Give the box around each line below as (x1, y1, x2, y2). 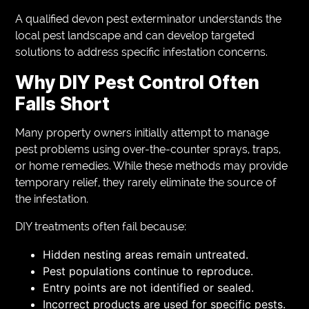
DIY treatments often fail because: (15, 219, 187, 233)
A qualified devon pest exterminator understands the (15, 12, 282, 26)
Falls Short (15, 92, 110, 114)
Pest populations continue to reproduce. (43, 263, 254, 278)
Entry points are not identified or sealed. (43, 280, 255, 295)
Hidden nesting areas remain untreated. (43, 247, 249, 261)
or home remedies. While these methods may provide (15, 159, 288, 172)
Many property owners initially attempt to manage (15, 126, 270, 139)
